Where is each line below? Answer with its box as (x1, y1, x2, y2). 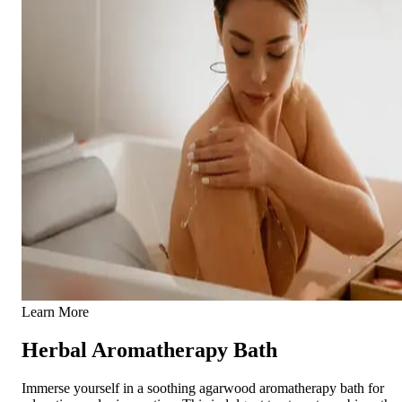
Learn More (22, 303, 89, 319)
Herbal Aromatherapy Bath (22, 337, 277, 362)
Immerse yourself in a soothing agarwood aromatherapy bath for (22, 380, 384, 396)
